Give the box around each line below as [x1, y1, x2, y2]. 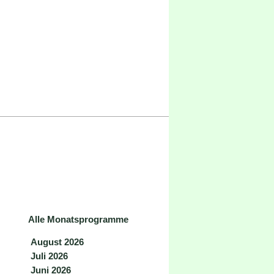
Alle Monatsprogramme [28, 214, 128, 224]
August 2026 [31, 237, 84, 247]
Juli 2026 [31, 251, 68, 261]
